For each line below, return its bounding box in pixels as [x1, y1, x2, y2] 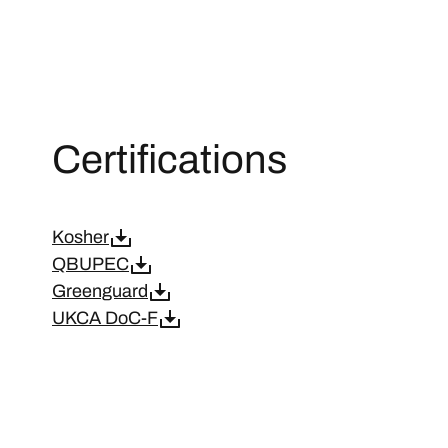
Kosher [52, 227, 109, 247]
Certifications [52, 138, 287, 181]
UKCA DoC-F [52, 308, 158, 328]
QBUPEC [52, 254, 129, 274]
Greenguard [52, 281, 148, 301]
